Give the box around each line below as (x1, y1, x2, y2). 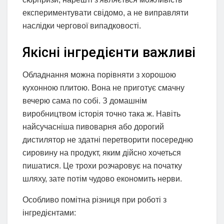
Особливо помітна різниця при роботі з (22, 195, 166, 204)
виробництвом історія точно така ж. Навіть (22, 109, 180, 118)
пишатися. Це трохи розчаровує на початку (22, 161, 182, 170)
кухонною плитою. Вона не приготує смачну (22, 83, 184, 92)
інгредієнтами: (22, 208, 76, 217)
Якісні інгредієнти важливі (22, 44, 195, 61)
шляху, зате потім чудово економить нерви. (22, 174, 182, 183)
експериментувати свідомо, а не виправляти (22, 8, 188, 17)
